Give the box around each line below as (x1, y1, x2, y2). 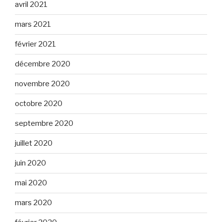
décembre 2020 (15, 59, 70, 69)
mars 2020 (15, 198, 52, 208)
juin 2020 (15, 159, 46, 168)
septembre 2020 (15, 119, 73, 128)
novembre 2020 (15, 79, 70, 89)
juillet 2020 (15, 139, 53, 148)
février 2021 (15, 40, 56, 49)
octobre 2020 (15, 99, 62, 109)
